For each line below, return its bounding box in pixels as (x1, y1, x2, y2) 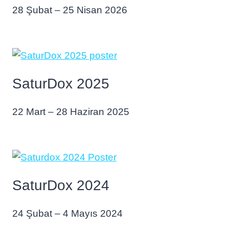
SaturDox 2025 (12, 76, 109, 91)
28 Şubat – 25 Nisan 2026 (12, 5, 127, 15)
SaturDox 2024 (12, 177, 109, 193)
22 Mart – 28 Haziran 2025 (12, 106, 129, 117)
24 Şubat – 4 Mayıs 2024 (12, 208, 123, 219)
